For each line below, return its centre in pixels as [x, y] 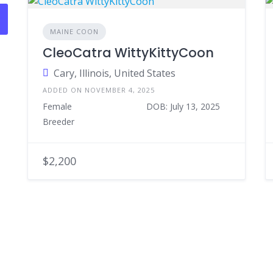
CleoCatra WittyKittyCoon [128, 53]
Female [57, 106]
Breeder [58, 122]
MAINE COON [74, 31]
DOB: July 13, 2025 [183, 106]
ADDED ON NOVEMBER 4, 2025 [98, 90]
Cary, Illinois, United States [114, 73]
